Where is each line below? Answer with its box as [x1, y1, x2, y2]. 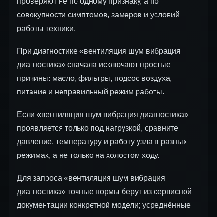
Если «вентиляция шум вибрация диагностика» [17, 110, 188, 119]
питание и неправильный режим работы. [17, 88, 164, 96]
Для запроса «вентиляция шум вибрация [17, 174, 165, 183]
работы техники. [17, 24, 76, 32]
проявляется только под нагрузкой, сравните [17, 124, 178, 133]
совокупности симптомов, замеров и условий [17, 10, 180, 19]
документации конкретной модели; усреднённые [17, 201, 191, 210]
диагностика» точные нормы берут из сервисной [17, 187, 192, 196]
